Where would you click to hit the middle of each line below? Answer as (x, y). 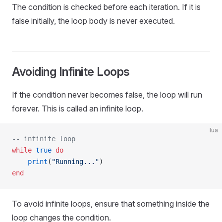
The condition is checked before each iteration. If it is (106, 7)
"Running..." (75, 162)
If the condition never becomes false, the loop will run (107, 95)
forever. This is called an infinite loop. (78, 109)
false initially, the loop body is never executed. (93, 21)
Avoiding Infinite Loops (71, 72)
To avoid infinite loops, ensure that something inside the (111, 204)
